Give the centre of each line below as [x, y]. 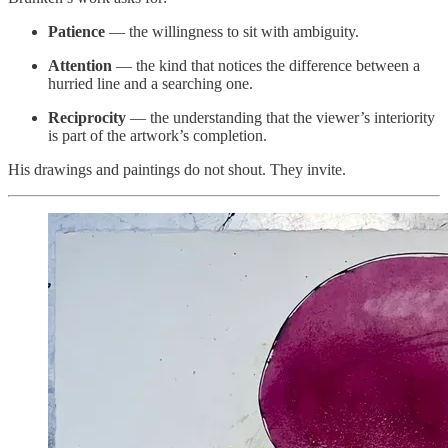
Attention [80, 66]
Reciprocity [87, 118]
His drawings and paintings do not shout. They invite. [177, 170]
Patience [76, 32]
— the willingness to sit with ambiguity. [232, 32]
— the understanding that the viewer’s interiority [280, 118]
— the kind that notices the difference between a [266, 66]
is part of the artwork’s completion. [157, 136]
